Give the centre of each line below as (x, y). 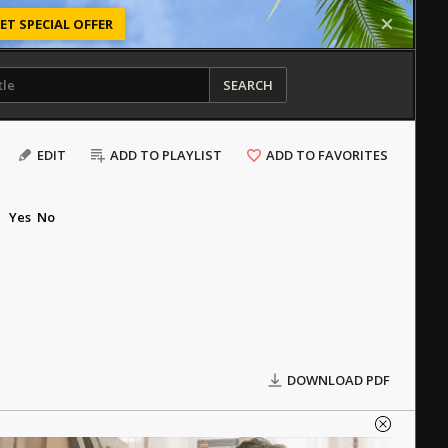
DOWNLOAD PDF (338, 380)
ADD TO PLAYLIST (166, 155)
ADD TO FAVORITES (327, 155)
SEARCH (247, 85)
